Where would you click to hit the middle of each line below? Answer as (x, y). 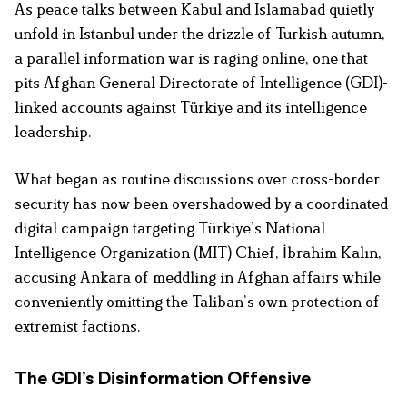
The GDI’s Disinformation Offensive (163, 380)
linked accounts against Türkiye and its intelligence (191, 108)
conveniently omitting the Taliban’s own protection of (197, 302)
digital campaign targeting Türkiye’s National (170, 228)
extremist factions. (78, 327)
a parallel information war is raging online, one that (191, 59)
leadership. (53, 132)
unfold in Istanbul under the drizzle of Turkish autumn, (200, 34)
